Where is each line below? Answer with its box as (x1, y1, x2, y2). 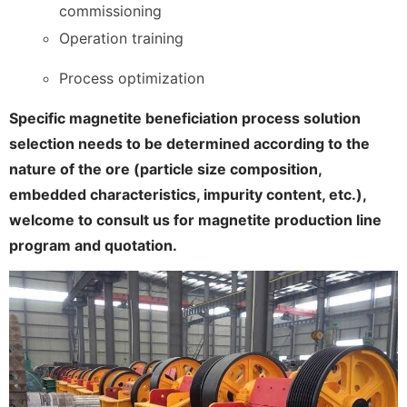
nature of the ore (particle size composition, (9, 159, 322, 178)
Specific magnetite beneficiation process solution (9, 108, 361, 127)
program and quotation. (9, 235, 177, 254)
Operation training (58, 28, 184, 47)
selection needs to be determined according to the (9, 134, 370, 153)
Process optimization (58, 68, 204, 87)
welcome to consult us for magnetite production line (9, 210, 382, 229)
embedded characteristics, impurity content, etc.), (9, 184, 366, 203)
